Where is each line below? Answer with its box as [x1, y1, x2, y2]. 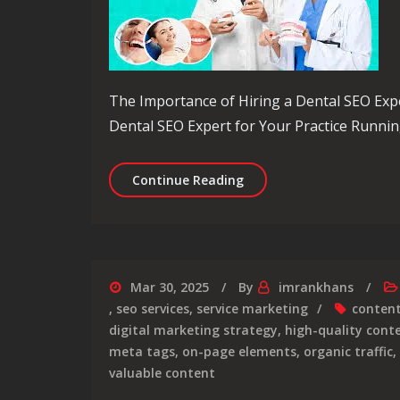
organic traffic [304, 343, 393, 360]
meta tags [109, 343, 175, 360]
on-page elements [182, 343, 296, 360]
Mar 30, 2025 [130, 279, 209, 296]
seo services [116, 300, 189, 317]
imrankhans [279, 279, 354, 296]
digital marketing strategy [109, 321, 278, 338]
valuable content [109, 364, 215, 381]
